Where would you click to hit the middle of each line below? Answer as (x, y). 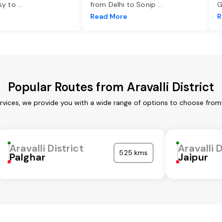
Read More (109, 17)
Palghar (28, 157)
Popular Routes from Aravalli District (111, 87)
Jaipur (193, 157)
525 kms (134, 153)
